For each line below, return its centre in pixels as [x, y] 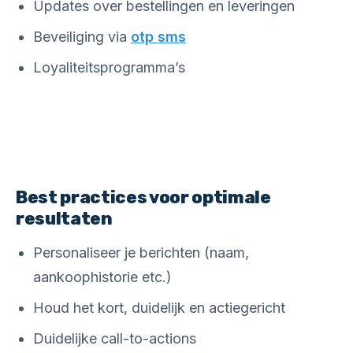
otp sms [158, 37]
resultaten [64, 219]
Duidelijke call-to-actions [115, 338]
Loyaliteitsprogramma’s [109, 67]
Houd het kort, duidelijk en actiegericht [159, 308]
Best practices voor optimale [143, 197]
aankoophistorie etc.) [102, 277]
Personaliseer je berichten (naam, [141, 253]
